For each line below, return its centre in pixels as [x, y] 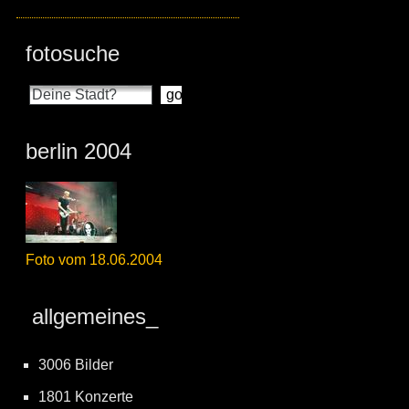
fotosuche [73, 53]
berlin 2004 [79, 151]
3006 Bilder [76, 365]
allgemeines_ [92, 316]
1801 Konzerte [86, 397]
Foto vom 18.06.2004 [94, 260]
